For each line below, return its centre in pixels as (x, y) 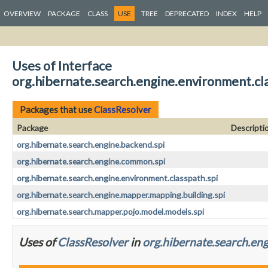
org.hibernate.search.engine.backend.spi (91, 144)
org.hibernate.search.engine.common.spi (91, 161)
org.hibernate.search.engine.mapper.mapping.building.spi (121, 194)
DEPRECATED (187, 13)
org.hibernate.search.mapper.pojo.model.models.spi (110, 211)
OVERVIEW (22, 13)
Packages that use (57, 109)
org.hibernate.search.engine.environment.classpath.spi (117, 178)
